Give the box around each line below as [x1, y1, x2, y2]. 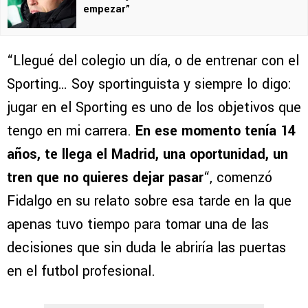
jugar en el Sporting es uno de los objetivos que [7, 98, 301, 118]
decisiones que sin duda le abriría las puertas [7, 238, 286, 258]
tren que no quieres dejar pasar [7, 168, 203, 188]
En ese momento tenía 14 [135, 121, 296, 142]
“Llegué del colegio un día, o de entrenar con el [7, 51, 299, 71]
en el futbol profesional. [7, 261, 155, 282]
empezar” [83, 2, 130, 17]
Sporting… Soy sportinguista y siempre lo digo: [7, 74, 291, 95]
